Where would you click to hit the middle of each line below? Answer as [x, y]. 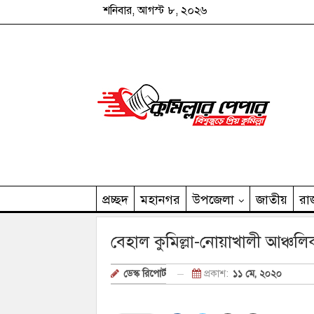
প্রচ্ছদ [115, 200]
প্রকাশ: [216, 274]
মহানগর [160, 200]
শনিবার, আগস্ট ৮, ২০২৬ [155, 11]
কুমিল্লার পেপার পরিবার [159, 226]
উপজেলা [213, 200]
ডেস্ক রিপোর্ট [145, 274]
